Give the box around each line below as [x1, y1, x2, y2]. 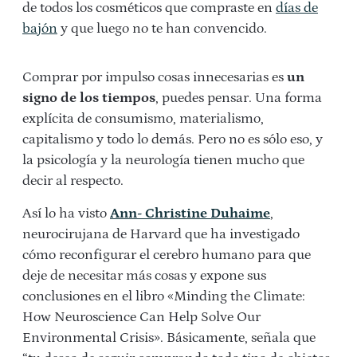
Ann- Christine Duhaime [110, 205, 270, 222]
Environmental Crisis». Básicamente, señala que [22, 329, 316, 346]
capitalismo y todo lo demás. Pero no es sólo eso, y [22, 131, 323, 147]
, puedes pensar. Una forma [155, 89, 322, 106]
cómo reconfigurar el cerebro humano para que [22, 246, 311, 263]
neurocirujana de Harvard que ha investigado [22, 226, 300, 242]
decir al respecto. [22, 172, 124, 189]
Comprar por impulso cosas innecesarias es [22, 69, 287, 85]
